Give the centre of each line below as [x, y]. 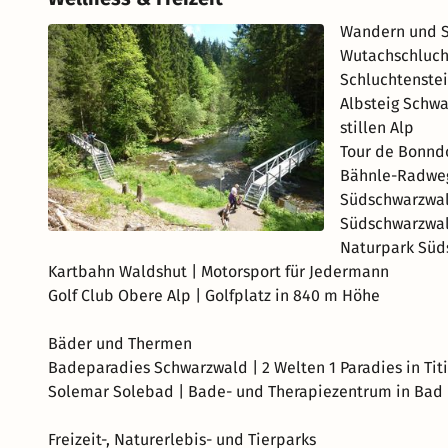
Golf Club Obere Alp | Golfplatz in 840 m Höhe [214, 295]
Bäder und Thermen [120, 343]
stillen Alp [376, 127]
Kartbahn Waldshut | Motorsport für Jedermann [218, 271]
